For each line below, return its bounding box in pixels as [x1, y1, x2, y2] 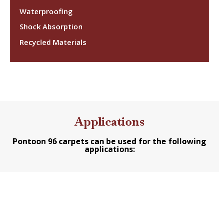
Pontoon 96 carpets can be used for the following [13, 136, 206, 147]
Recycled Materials [20, 37, 87, 47]
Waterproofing [20, 6, 73, 16]
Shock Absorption [20, 22, 83, 32]
